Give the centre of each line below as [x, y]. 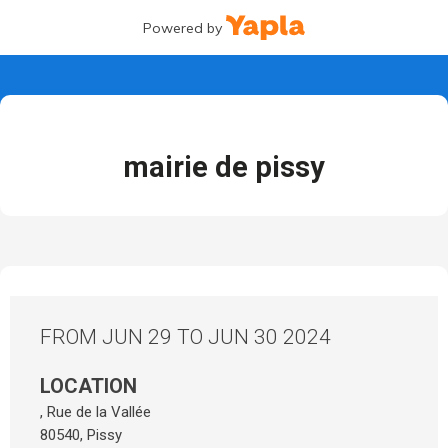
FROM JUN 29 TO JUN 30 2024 [185, 337]
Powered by [182, 28]
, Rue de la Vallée [95, 412]
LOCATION [88, 386]
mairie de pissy [224, 167]
